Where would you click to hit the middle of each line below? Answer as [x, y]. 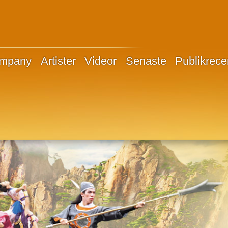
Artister [58, 61]
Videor [101, 61]
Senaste [146, 61]
